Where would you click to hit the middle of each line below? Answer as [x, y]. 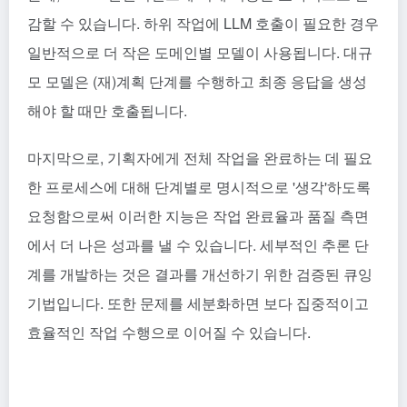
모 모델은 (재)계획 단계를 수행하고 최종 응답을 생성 [197, 81]
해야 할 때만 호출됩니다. [107, 110]
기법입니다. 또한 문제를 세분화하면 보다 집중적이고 [198, 303]
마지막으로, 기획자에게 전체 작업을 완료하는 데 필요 [200, 157]
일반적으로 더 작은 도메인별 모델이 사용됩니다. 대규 [200, 52]
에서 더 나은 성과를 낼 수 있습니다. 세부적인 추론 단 [198, 244]
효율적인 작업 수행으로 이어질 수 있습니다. [169, 332]
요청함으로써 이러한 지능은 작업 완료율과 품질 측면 [198, 215]
